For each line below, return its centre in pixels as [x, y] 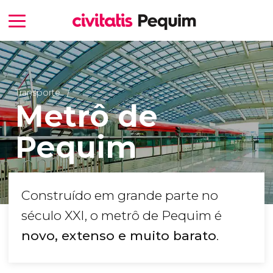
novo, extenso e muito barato [119, 236]
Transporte [37, 92]
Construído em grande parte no [120, 196]
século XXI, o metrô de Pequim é [122, 216]
